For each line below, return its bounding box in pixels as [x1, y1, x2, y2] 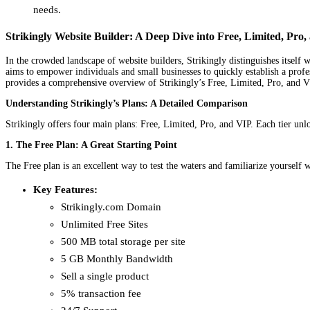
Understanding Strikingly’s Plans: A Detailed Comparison [6, 98, 248, 109]
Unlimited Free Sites [61, 218, 148, 230]
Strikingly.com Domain [61, 201, 161, 212]
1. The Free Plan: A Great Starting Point [6, 139, 177, 150]
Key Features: [33, 183, 98, 195]
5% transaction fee [61, 287, 141, 299]
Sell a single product [61, 270, 149, 282]
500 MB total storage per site [61, 235, 185, 247]
